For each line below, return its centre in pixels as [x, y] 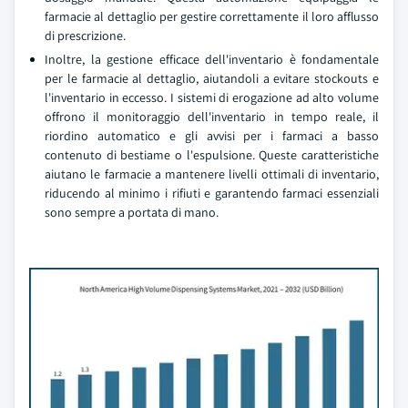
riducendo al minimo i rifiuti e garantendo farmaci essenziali [212, 193]
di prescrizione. [85, 36]
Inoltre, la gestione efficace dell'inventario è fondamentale [212, 59]
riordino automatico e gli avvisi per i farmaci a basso [212, 136]
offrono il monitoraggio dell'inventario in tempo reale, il [212, 117]
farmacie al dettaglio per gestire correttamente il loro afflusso [212, 16]
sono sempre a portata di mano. [132, 212]
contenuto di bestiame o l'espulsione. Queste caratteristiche [212, 155]
